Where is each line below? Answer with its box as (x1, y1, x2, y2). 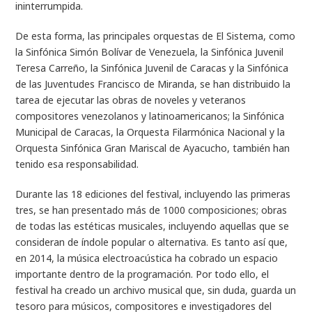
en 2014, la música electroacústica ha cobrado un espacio (15, 251, 279, 265)
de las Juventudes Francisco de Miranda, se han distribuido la (15, 77, 291, 91)
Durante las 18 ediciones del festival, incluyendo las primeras (15, 187, 291, 201)
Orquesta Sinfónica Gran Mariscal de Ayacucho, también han (15, 141, 290, 155)
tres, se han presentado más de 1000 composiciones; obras (15, 203, 288, 217)
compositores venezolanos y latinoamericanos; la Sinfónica (15, 109, 285, 123)
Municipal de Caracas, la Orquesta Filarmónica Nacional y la (15, 125, 286, 139)
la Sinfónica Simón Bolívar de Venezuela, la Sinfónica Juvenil (15, 45, 284, 58)
